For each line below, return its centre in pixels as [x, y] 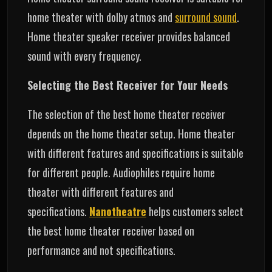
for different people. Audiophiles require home [121, 172]
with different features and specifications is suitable [135, 153]
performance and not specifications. [101, 250]
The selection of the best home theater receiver [126, 114]
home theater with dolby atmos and [101, 17]
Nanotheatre [118, 211]
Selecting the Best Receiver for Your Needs [129, 85]
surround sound [206, 17]
